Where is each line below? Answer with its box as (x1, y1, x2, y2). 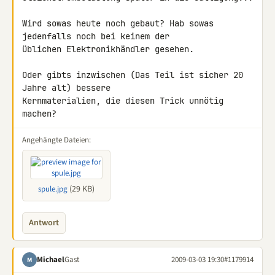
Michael (37, 254, 64, 265)
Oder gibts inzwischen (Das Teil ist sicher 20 (22, 69, 243, 80)
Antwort (29, 217, 59, 229)
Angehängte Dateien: (22, 134, 91, 145)
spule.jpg (38, 184, 68, 195)
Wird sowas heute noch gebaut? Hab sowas (22, 18, 214, 29)
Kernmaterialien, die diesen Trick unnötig (22, 95, 223, 106)
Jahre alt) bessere (22, 82, 115, 93)
